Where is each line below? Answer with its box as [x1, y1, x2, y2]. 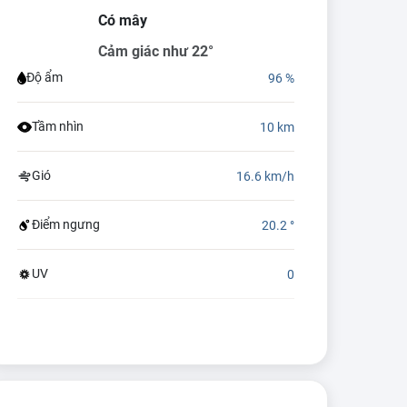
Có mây [97, 12, 147, 29]
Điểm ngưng [31, 217, 100, 232]
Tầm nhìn [31, 119, 84, 134]
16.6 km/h [235, 168, 294, 184]
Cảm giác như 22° [97, 43, 213, 60]
